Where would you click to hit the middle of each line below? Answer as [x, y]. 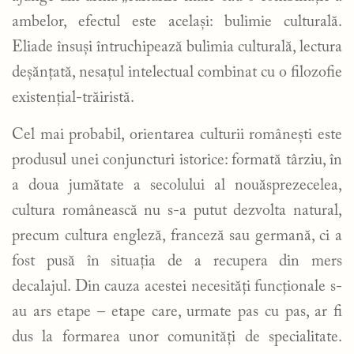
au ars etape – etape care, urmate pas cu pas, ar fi [177, 312]
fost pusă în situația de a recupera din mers [177, 261]
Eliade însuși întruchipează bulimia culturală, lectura [177, 47]
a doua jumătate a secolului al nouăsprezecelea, [177, 185]
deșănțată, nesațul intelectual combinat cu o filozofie [177, 72]
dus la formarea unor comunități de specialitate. [177, 337]
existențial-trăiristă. [73, 98]
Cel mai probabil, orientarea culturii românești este [177, 135]
